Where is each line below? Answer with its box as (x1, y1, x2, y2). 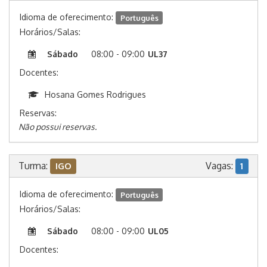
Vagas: (205, 160, 235, 172)
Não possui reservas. (18, 122, 97, 132)
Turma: (18, 160, 50, 172)
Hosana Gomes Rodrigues (45, 89, 146, 100)
